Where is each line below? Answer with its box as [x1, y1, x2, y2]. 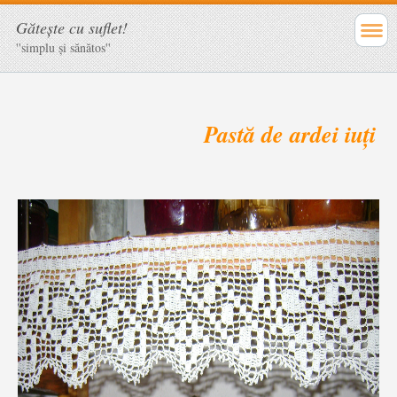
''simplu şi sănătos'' [16, 39, 111, 56]
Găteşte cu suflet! [16, 17, 128, 38]
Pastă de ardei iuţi [203, 117, 376, 150]
